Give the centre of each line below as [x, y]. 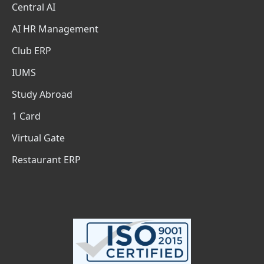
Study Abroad [42, 94]
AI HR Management [55, 29]
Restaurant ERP [46, 159]
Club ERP [32, 50]
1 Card [26, 116]
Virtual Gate [38, 138]
